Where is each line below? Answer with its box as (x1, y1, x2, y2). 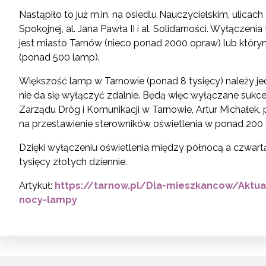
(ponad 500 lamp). (19, 52, 100, 63)
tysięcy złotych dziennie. (19, 156, 127, 167)
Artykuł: (19, 180, 55, 191)
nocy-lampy (19, 194, 77, 205)
